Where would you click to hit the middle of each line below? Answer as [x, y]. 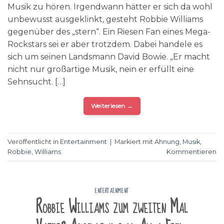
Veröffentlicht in [34, 141]
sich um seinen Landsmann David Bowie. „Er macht [109, 57]
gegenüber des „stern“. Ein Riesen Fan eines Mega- [109, 32]
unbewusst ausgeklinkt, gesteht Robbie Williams [105, 19]
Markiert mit [134, 141]
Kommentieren [191, 151]
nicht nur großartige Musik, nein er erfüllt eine [101, 69]
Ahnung [167, 141]
